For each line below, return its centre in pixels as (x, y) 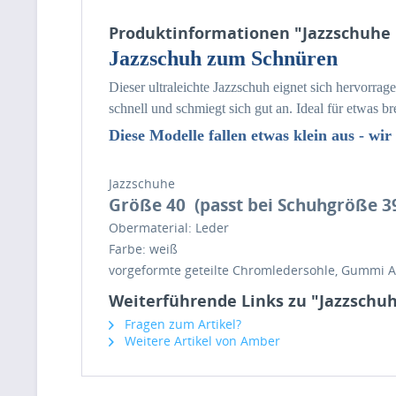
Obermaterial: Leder (169, 228)
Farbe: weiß (143, 249)
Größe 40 (147, 205)
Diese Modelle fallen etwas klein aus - (236, 135)
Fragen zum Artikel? (181, 324)
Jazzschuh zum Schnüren (223, 58)
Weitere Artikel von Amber (201, 341)
